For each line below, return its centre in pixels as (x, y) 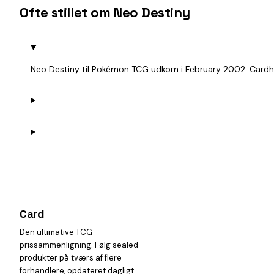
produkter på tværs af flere (71, 258)
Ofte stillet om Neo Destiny (105, 12)
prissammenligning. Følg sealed (79, 245)
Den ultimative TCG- (58, 232)
